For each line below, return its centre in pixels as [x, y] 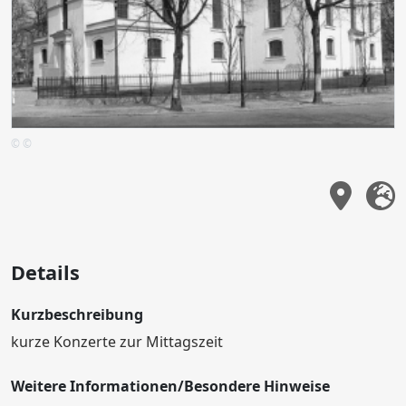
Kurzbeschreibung [77, 314]
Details [45, 272]
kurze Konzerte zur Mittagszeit [117, 341]
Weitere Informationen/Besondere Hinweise [170, 386]
